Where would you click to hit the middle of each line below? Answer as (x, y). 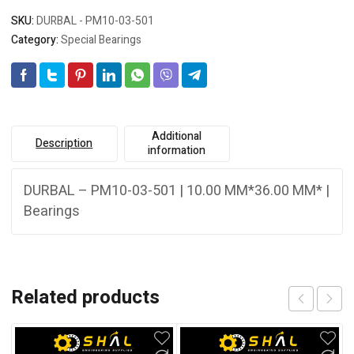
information (177, 151)
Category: (36, 40)
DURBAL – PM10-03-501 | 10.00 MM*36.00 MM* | (177, 191)
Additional (177, 136)
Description (64, 143)
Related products (85, 298)
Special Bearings (101, 40)
